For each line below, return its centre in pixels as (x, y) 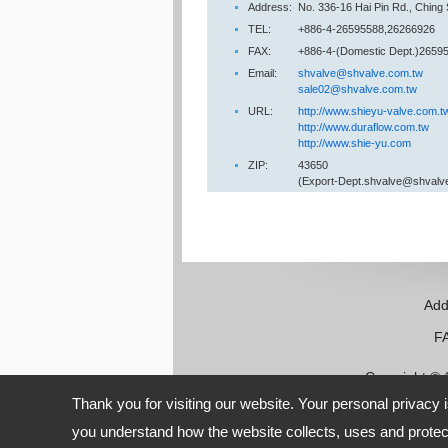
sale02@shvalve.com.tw (357, 89)
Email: (262, 73)
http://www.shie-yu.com (354, 143)
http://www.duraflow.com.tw (363, 127)
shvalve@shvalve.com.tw (360, 73)
